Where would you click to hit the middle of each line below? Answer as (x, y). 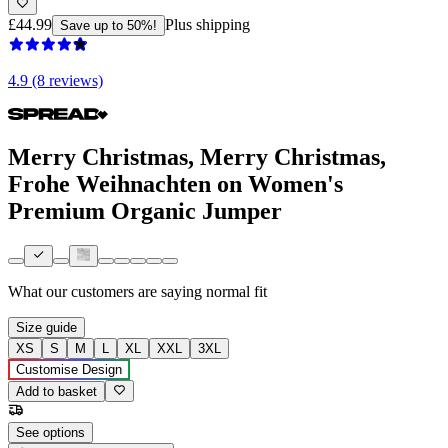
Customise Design (69, 370)
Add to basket (56, 392)
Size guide (46, 328)
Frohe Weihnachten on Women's (175, 183)
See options (50, 433)
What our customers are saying (105, 292)
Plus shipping (207, 24)
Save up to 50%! (108, 25)
